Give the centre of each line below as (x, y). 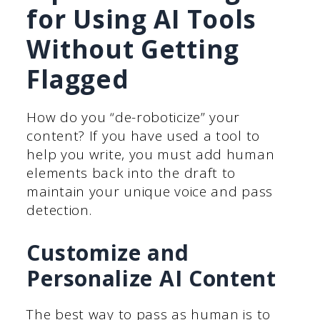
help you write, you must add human (151, 155)
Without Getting (133, 49)
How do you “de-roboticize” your (134, 117)
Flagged (78, 79)
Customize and (108, 252)
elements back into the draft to (131, 173)
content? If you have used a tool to (143, 136)
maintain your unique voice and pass (150, 192)
